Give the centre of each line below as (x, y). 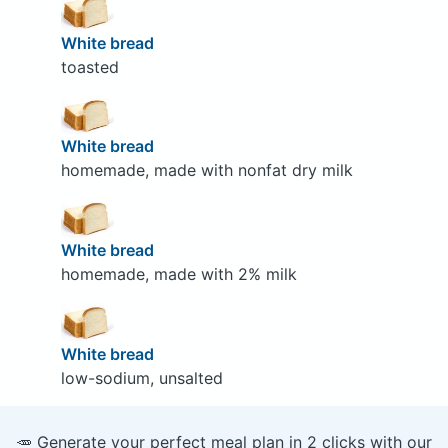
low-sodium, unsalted (141, 377)
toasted (89, 66)
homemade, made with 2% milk (178, 273)
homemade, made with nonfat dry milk (206, 170)
